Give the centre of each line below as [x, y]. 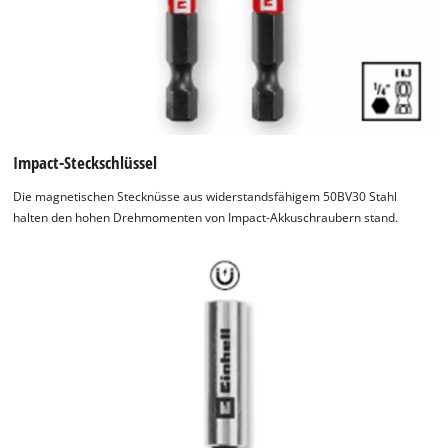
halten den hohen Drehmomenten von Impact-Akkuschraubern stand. [206, 218]
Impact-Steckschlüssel [85, 163]
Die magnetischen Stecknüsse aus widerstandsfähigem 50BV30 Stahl [205, 197]
